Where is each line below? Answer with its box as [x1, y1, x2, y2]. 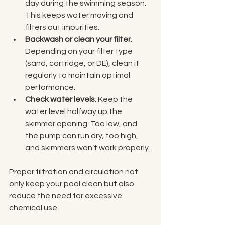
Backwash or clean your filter [25, 35, 131, 43]
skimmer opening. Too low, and [25, 119, 139, 128]
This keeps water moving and [25, 11, 135, 19]
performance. [25, 83, 75, 91]
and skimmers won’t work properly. [25, 143, 150, 152]
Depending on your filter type [25, 47, 134, 55]
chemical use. [9, 203, 59, 212]
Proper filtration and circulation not [9, 167, 140, 176]
